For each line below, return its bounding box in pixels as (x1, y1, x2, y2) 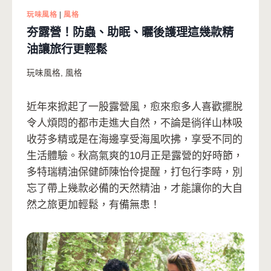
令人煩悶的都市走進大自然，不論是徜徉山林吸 (27, 117, 243, 129)
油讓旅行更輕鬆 (27, 43, 107, 56)
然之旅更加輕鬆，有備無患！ (27, 198, 160, 211)
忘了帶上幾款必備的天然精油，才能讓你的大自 (27, 182, 243, 194)
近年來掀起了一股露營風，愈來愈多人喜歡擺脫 (27, 100, 243, 113)
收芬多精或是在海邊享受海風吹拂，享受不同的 (27, 133, 243, 145)
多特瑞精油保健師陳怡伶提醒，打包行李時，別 (27, 166, 243, 178)
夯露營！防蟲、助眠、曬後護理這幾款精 (27, 26, 233, 39)
